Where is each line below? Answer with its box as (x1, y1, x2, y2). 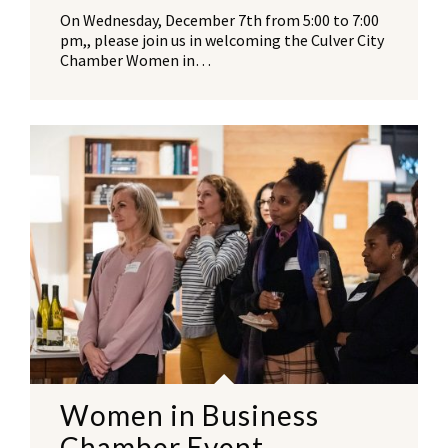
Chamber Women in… (60, 50, 211, 71)
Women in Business (60, 398, 319, 433)
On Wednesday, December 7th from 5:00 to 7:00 (60, 10, 379, 31)
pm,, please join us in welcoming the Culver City (60, 30, 384, 51)
